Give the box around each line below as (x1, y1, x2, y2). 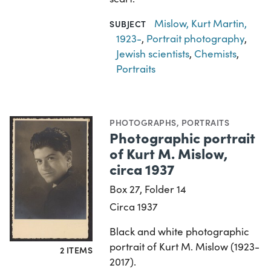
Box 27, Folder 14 (109, 181, 187, 196)
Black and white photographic (109, 224, 250, 238)
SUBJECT (109, 17, 146, 30)
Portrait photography (146, 31, 245, 45)
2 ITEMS (59, 243, 93, 256)
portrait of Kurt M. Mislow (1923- (109, 239, 260, 253)
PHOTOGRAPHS (109, 116, 177, 128)
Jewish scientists (116, 46, 190, 60)
